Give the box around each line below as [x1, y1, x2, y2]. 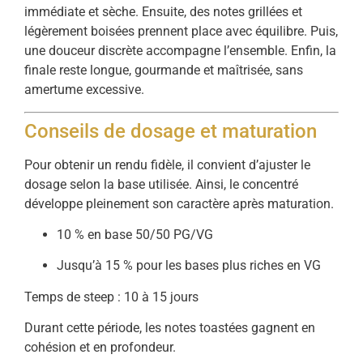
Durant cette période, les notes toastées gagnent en [24, 320, 315, 336]
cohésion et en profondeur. [24, 340, 176, 356]
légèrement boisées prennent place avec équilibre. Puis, [24, 23, 338, 40]
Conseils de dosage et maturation [24, 119, 317, 143]
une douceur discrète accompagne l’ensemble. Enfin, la [24, 43, 336, 59]
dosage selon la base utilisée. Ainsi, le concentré [24, 176, 298, 192]
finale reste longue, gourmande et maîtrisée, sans [24, 62, 303, 79]
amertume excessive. [24, 82, 144, 98]
